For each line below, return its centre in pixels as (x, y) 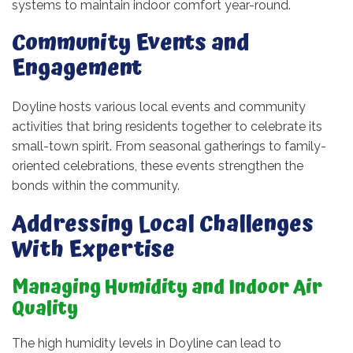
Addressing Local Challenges (163, 224)
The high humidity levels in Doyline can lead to (147, 344)
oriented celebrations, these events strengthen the (158, 166)
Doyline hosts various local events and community (159, 107)
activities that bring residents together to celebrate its (167, 126)
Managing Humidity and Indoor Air (167, 288)
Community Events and (131, 44)
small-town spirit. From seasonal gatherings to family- (169, 146)
